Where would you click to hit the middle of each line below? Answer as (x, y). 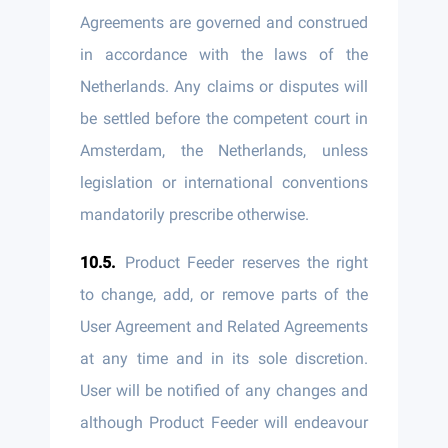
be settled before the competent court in (224, 118)
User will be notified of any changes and (224, 390)
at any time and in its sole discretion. (224, 358)
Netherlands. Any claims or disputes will (224, 86)
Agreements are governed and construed (224, 22)
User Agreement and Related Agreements (224, 326)
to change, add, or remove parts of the (224, 294)
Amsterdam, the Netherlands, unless (224, 150)
